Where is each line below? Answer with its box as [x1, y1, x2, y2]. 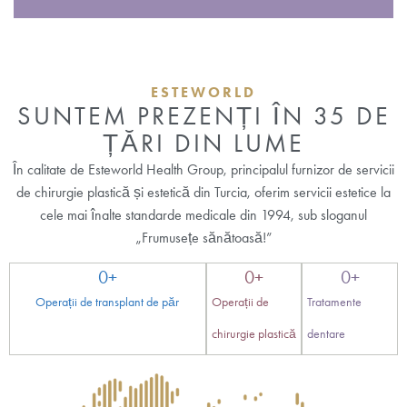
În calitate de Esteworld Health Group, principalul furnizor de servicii [13, 161, 394, 179]
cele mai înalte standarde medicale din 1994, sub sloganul [40, 206, 367, 224]
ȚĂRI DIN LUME [103, 128, 304, 159]
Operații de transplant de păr [35, 293, 180, 310]
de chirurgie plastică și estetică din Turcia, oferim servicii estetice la [16, 184, 391, 202]
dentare [307, 325, 346, 342]
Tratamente [307, 293, 362, 310]
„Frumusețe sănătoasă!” [134, 229, 273, 247]
